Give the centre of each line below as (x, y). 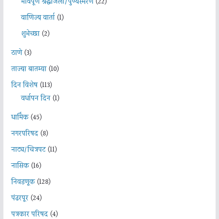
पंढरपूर (20, 198)
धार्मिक (20, 118)
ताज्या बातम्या (29, 69)
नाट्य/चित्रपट (28, 150)
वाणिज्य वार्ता (38, 18)
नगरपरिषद (24, 134)
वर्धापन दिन (35, 99)
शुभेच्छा (30, 34)
